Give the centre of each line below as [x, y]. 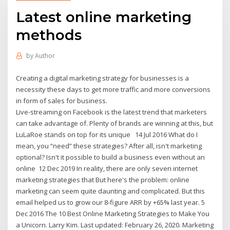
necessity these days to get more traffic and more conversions [113, 89]
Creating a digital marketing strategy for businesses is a [103, 78]
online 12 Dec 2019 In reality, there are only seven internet [107, 168]
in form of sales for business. [62, 100]
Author [45, 56]
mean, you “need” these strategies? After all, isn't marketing [109, 146]
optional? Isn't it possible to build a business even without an [111, 157]
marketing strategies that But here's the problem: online [103, 179]
